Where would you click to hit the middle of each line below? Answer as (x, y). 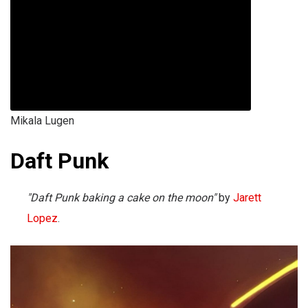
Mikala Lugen (42, 121)
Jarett (247, 198)
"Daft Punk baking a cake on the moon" (121, 198)
